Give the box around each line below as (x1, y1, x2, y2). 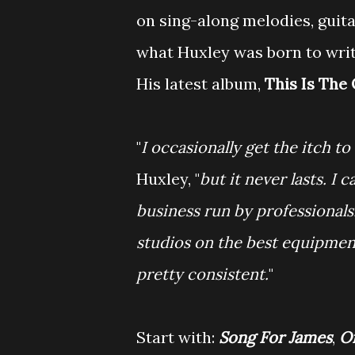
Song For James (219, 327, 332, 347)
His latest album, (136, 74, 265, 94)
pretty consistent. (136, 264, 269, 284)
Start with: (136, 327, 219, 347)
